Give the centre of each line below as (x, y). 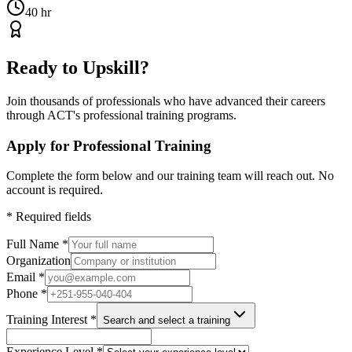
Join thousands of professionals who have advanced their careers (166, 101)
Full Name (34, 244)
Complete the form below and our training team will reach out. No (170, 176)
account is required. (55, 190)
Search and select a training (167, 321)
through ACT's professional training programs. (121, 115)
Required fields (52, 217)
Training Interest (48, 320)
